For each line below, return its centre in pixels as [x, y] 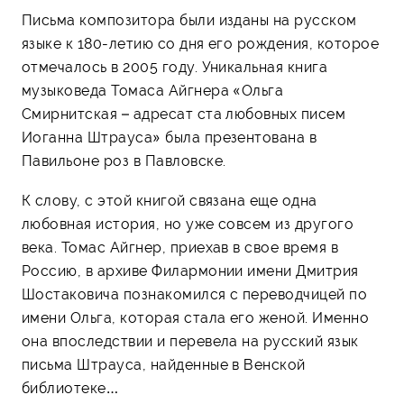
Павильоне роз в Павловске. [124, 161]
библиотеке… [70, 388]
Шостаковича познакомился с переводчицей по [195, 294]
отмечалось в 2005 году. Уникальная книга [175, 67]
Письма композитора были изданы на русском [189, 20]
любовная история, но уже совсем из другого [188, 224]
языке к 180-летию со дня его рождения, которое [201, 43]
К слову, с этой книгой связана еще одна [170, 200]
